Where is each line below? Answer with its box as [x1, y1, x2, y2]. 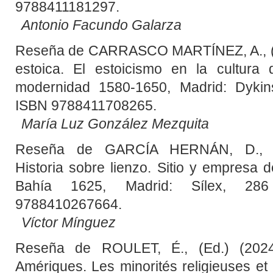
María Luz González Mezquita [21, 116, 209, 132]
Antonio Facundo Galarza [21, 17, 182, 34]
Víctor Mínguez [21, 214, 116, 231]
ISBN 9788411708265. [15, 97, 157, 114]
